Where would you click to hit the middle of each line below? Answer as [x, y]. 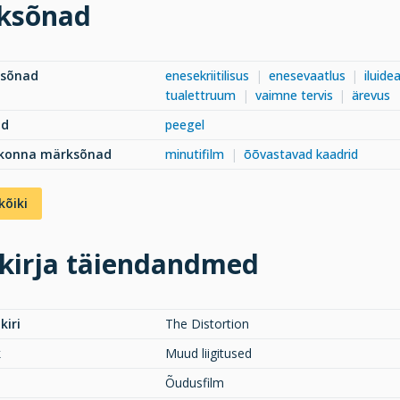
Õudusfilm [195, 382]
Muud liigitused [208, 353]
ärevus [371, 95]
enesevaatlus [307, 75]
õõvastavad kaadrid [300, 154]
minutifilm [195, 154]
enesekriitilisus [207, 75]
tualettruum [200, 95]
